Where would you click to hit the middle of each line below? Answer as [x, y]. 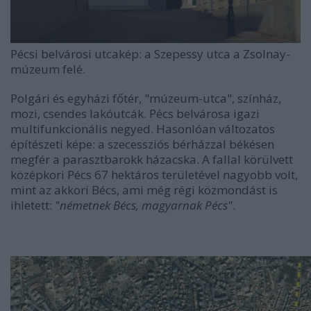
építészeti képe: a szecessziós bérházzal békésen [142, 144]
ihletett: [33, 205]
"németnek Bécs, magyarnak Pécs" [144, 205]
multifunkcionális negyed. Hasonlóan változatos [143, 128]
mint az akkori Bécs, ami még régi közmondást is [144, 190]
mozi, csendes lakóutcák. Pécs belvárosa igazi [135, 113]
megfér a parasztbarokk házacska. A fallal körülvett [152, 159]
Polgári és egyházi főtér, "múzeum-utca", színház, [146, 98]
